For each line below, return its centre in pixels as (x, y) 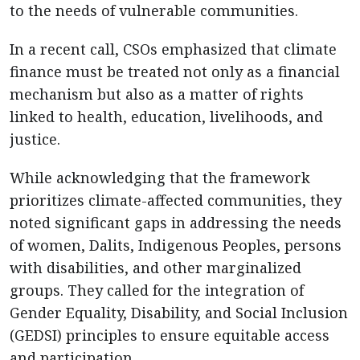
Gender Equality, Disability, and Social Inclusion (179, 313)
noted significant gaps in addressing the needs (176, 223)
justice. (35, 139)
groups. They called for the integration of (157, 290)
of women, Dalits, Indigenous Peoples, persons (176, 245)
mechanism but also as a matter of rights (157, 94)
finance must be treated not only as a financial (175, 72)
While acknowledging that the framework (160, 178)
